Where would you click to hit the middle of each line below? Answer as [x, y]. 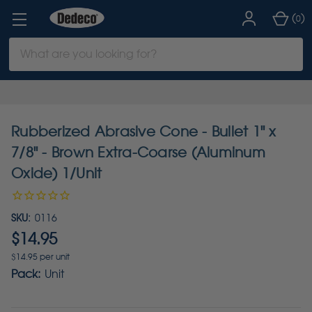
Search [28, 45]
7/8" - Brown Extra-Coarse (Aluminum [138, 153]
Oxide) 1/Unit [57, 173]
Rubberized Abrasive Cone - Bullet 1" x [144, 132]
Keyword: [33, 62]
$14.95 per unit [40, 257]
